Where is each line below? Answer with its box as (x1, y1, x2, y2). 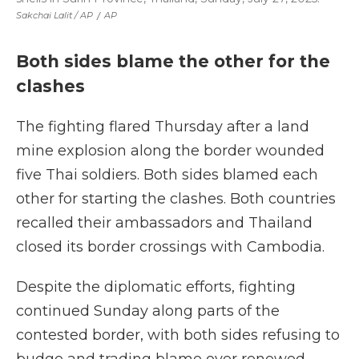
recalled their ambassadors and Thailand (16, 214, 313, 232)
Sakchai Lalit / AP (16, 10, 93, 21)
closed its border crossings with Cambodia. (16, 238, 325, 256)
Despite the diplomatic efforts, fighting (16, 278, 296, 296)
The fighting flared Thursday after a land (16, 118, 309, 135)
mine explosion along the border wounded (16, 142, 325, 159)
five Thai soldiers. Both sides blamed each (16, 166, 318, 184)
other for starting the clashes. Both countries (16, 190, 336, 208)
